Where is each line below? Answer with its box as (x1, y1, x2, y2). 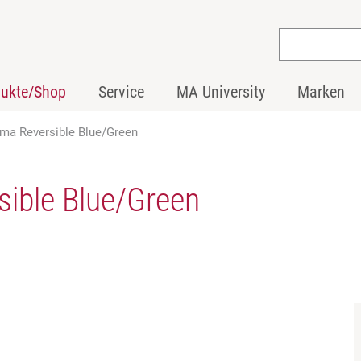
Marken (297, 82, 345, 102)
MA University (176, 82, 265, 102)
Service (98, 82, 144, 102)
